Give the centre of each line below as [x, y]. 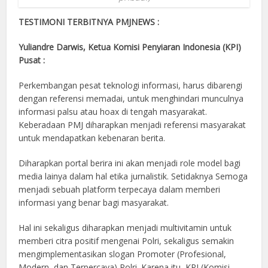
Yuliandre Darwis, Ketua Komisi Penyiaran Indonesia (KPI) [130, 47]
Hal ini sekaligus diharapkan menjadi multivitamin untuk [125, 227]
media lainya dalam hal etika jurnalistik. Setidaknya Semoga [133, 176]
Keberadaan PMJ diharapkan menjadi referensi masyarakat [133, 124]
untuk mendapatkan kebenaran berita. [92, 138]
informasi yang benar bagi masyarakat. [94, 202]
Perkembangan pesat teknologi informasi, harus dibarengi [131, 85]
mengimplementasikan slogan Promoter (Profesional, [123, 254]
